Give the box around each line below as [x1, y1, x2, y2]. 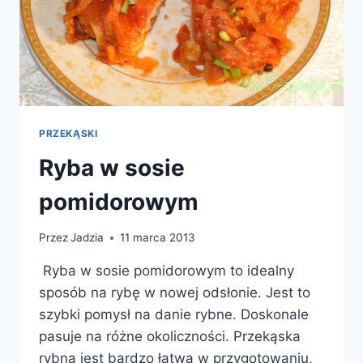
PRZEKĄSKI [39, 126, 98, 139]
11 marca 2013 [120, 231, 196, 245]
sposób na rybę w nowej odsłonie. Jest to [39, 284, 310, 301]
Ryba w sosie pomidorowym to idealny [39, 263, 294, 280]
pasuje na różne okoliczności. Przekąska [39, 328, 301, 345]
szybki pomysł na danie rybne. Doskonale [39, 306, 309, 323]
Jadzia [70, 231, 105, 245]
